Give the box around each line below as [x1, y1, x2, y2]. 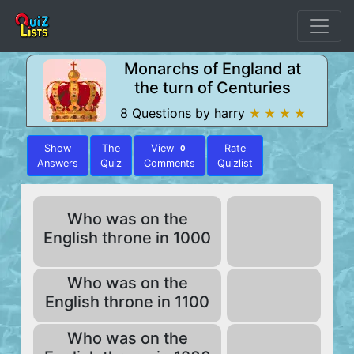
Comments [144, 157, 195, 169]
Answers [37, 157, 78, 169]
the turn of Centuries [134, 78, 291, 97]
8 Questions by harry [119, 105, 249, 121]
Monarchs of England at [124, 59, 301, 78]
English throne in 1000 [43, 228, 211, 247]
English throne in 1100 [45, 292, 209, 311]
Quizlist [217, 157, 253, 169]
